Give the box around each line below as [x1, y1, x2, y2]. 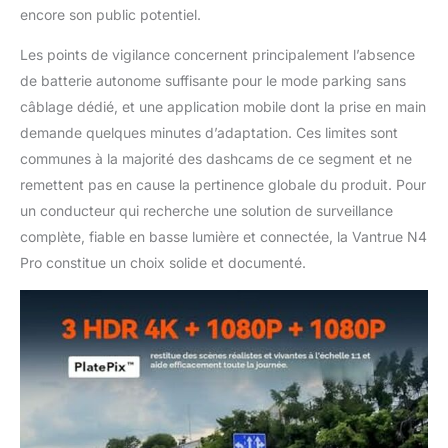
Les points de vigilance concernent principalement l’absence [20, 46, 415, 64]
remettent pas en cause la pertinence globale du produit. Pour [20, 176, 426, 194]
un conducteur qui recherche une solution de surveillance [20, 202, 393, 220]
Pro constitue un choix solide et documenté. [20, 254, 306, 272]
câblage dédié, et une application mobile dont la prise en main [20, 98, 426, 116]
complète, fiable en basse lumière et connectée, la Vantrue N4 [20, 228, 427, 246]
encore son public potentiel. [20, 6, 201, 24]
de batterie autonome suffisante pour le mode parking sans [20, 72, 406, 90]
